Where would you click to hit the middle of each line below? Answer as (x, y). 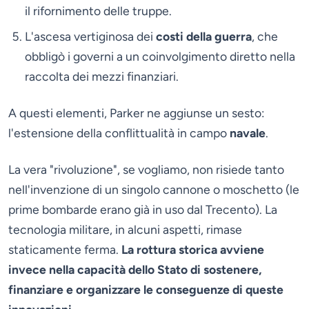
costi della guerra (204, 36)
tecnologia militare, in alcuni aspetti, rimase (125, 229)
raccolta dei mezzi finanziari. (102, 76)
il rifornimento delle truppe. (98, 10)
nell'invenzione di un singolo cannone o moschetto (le (154, 189)
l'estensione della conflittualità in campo (119, 132)
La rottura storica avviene (193, 249)
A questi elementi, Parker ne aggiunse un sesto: (136, 112)
